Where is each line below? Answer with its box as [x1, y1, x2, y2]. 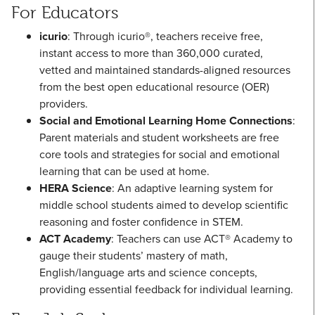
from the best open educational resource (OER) [39, 79, 269, 95]
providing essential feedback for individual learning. [39, 281, 293, 297]
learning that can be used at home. [39, 163, 210, 179]
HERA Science [39, 180, 112, 196]
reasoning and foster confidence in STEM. [39, 214, 243, 230]
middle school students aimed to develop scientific [39, 197, 288, 213]
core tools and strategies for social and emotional [39, 146, 280, 162]
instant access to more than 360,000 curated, [39, 45, 263, 61]
